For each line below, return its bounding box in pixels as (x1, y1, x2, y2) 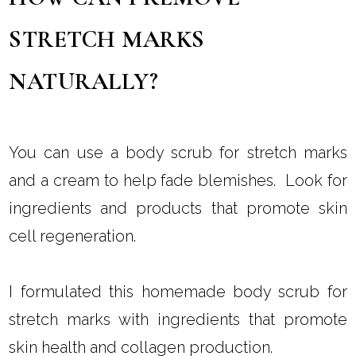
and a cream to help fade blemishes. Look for (9, 171, 347, 190)
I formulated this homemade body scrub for (9, 282, 347, 301)
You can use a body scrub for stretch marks (9, 143, 347, 162)
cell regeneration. (9, 226, 145, 246)
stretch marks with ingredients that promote (9, 310, 347, 329)
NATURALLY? (9, 68, 159, 96)
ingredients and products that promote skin (9, 199, 347, 218)
